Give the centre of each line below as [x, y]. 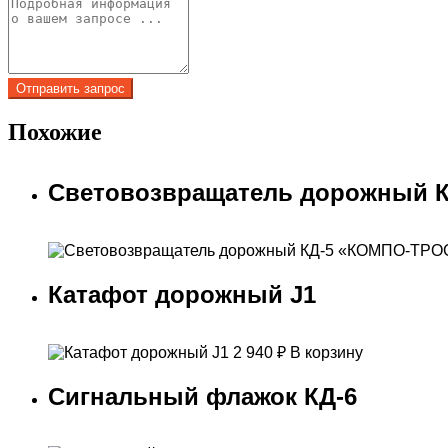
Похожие [55, 132]
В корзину [326, 352]
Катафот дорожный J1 [182, 294]
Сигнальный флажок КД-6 [202, 396]
